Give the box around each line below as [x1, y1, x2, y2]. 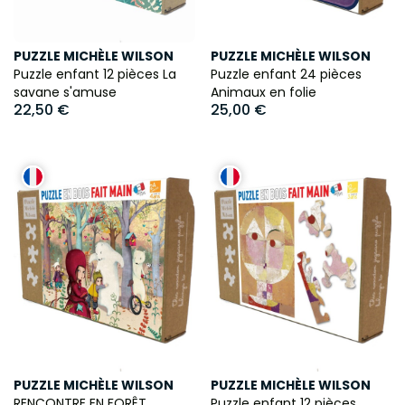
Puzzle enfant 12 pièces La [14, 65, 176, 84]
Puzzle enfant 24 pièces [210, 65, 362, 84]
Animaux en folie [210, 83, 316, 102]
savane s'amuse [14, 83, 117, 102]
